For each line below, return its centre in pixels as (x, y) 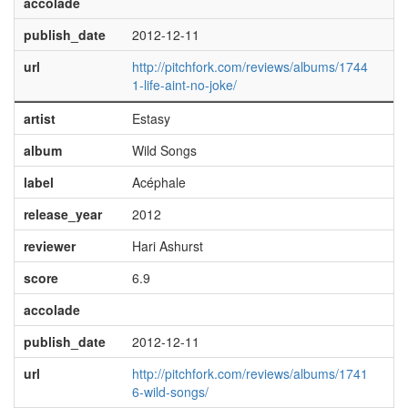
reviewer (49, 246)
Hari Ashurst (167, 246)
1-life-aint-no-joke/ (184, 85)
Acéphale (158, 182)
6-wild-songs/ (170, 392)
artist (39, 118)
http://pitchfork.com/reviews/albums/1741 (250, 373)
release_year (62, 214)
